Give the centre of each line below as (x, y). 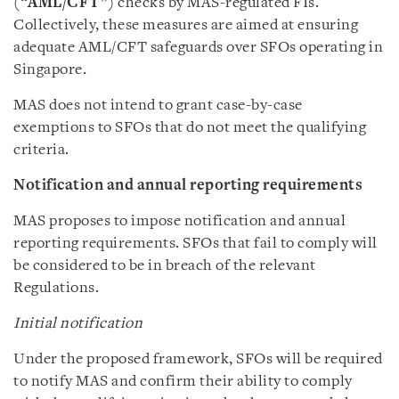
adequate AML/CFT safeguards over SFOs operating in (198, 48)
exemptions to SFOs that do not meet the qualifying (190, 128)
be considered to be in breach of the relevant (165, 266)
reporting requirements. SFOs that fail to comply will (195, 244)
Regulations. (56, 288)
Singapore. (50, 70)
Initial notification (78, 324)
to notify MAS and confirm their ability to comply (183, 382)
